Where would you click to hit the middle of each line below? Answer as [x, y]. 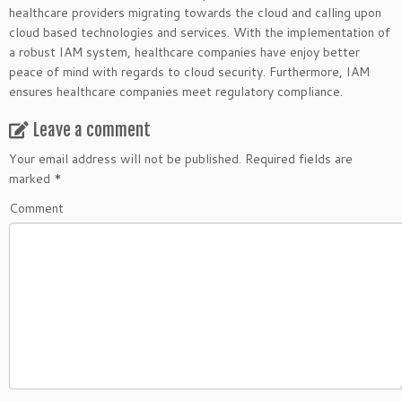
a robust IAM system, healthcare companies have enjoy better [184, 52]
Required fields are [297, 158]
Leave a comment [92, 130]
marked [31, 178]
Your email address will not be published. [125, 158]
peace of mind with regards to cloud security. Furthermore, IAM [189, 71]
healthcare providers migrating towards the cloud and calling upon [195, 12]
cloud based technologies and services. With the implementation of [200, 32]
